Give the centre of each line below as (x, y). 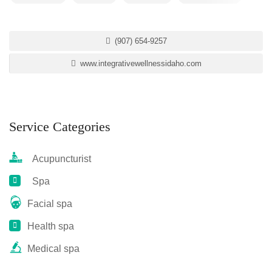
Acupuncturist (59, 159)
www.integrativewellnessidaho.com (140, 63)
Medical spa (53, 249)
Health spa (51, 226)
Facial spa (50, 204)
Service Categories (60, 127)
